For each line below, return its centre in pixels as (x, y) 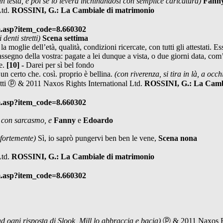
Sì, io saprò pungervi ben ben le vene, (98, 138)
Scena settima (65, 38)
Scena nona (178, 138)
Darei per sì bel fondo (60, 65)
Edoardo (98, 120)
